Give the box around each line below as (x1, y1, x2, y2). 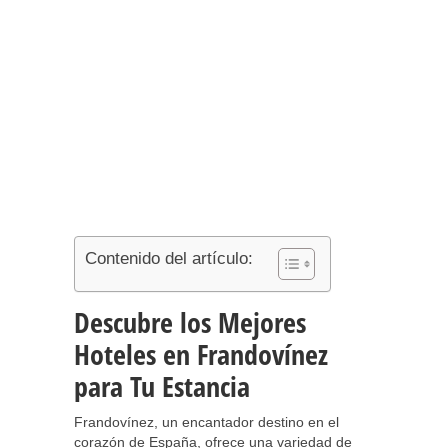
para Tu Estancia (74, 367, 250, 405)
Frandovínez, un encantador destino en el (74, 414, 339, 430)
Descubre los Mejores (74, 303, 306, 341)
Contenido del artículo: (85, 249, 253, 268)
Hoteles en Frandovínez (74, 335, 328, 373)
